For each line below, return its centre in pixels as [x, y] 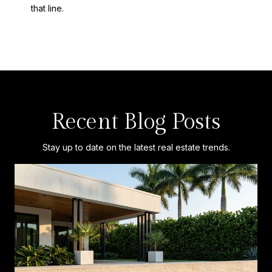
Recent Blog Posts [136, 122]
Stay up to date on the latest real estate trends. [136, 148]
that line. [47, 8]
